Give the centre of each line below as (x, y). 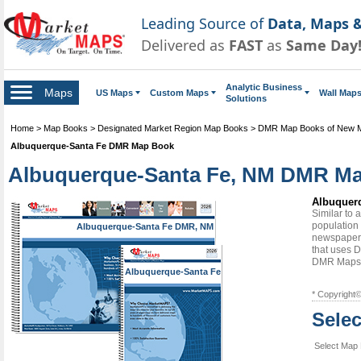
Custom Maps (179, 92)
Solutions (246, 98)
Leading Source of (204, 23)
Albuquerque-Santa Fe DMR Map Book (92, 145)
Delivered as (185, 45)
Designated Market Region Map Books (173, 128)
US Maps (114, 92)
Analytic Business (264, 87)
